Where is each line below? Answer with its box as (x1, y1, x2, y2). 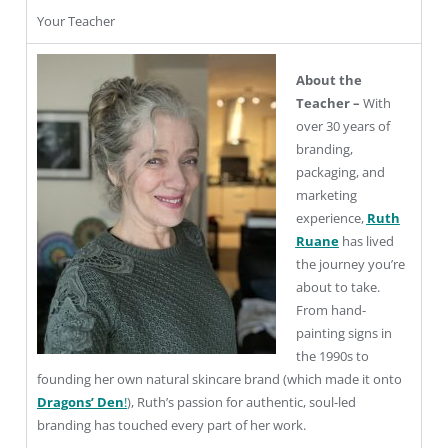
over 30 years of (295, 116, 390, 135)
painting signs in (295, 323, 392, 342)
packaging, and (295, 162, 385, 181)
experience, (295, 208, 367, 227)
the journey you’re (295, 254, 405, 273)
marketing (295, 185, 357, 204)
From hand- (295, 300, 366, 319)
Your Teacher (37, 11, 115, 30)
